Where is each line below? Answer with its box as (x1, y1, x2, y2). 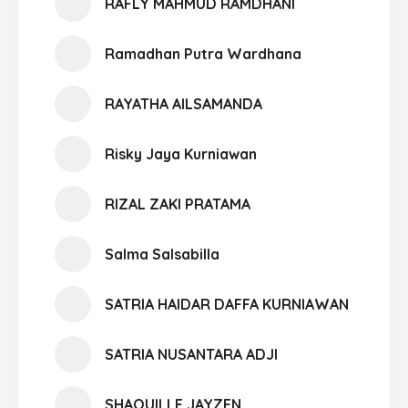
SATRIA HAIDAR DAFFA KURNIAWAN (105, 295, 349, 313)
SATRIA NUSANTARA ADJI (105, 345, 278, 363)
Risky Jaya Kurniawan (105, 145, 257, 163)
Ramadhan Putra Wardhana (105, 45, 301, 63)
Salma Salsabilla (105, 245, 219, 263)
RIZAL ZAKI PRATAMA (105, 195, 250, 213)
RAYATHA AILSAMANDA (105, 95, 262, 113)
